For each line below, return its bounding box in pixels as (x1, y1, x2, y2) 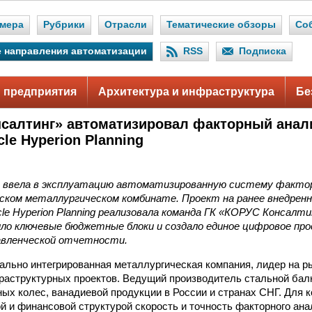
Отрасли (104, 19, 147, 30)
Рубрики (43, 19, 85, 30)
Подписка (239, 46, 286, 56)
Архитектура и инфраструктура (98, 86, 274, 97)
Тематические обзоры (166, 19, 276, 30)
